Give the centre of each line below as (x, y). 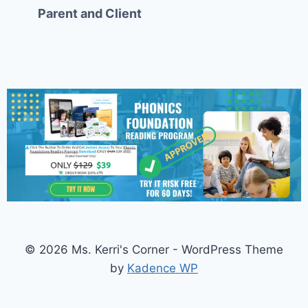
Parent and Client (90, 13)
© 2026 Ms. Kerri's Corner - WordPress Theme (154, 250)
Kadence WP (163, 268)
